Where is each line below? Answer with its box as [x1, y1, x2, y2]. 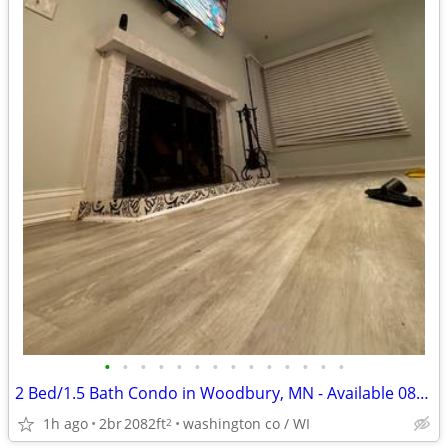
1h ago [43, 413, 88, 433]
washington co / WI [183, 413, 310, 433]
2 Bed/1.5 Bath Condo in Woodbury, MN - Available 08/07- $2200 [416, 382, 429, 404]
